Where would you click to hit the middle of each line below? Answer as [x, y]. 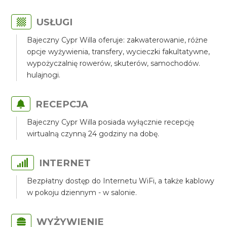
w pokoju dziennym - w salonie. [82, 193]
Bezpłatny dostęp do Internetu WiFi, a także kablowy [121, 181]
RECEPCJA [62, 104]
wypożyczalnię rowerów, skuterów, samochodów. [114, 63]
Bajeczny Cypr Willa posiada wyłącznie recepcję [111, 122]
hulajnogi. [44, 75]
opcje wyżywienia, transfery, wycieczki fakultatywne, [119, 52]
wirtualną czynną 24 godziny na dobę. [93, 134]
